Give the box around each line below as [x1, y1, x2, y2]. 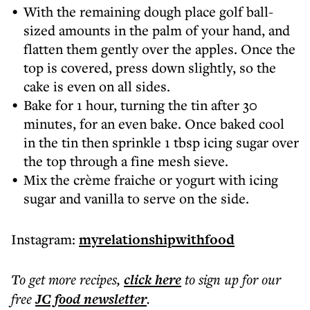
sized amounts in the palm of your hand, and [24, 21, 290, 39]
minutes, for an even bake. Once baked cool [24, 114, 284, 133]
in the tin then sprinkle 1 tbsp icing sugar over [24, 133, 299, 152]
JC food [35, 289, 80, 309]
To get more [11, 270, 80, 289]
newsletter [80, 289, 147, 309]
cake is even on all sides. [24, 77, 170, 95]
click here [124, 270, 181, 289]
